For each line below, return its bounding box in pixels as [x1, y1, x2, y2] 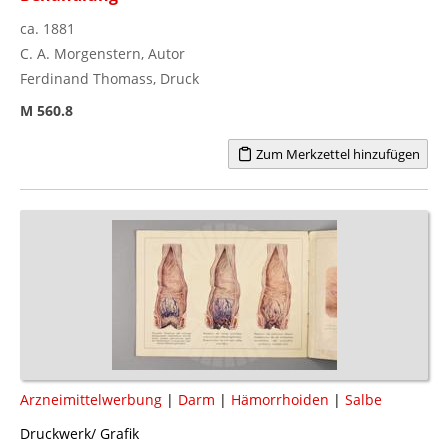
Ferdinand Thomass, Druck [20, 68, 199, 88]
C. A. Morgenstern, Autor [20, 43, 185, 63]
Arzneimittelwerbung [20, 389, 162, 409]
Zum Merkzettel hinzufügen [252, 144, 420, 163]
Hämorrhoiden [231, 389, 329, 409]
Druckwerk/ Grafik [20, 423, 139, 443]
